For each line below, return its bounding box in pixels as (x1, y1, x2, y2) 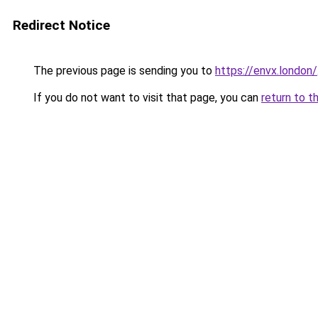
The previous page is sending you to (31, 64, 215, 77)
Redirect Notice (13, 17, 110, 33)
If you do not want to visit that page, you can (31, 91, 261, 104)
